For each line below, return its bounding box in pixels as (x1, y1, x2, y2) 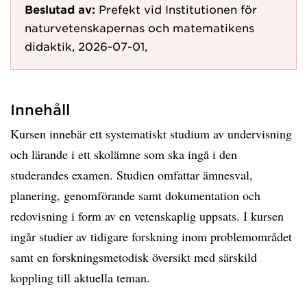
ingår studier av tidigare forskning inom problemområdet (10, 228, 292, 245)
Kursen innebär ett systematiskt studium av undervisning (10, 125, 292, 142)
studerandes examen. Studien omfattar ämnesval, (10, 167, 253, 183)
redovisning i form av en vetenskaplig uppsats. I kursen (10, 208, 284, 224)
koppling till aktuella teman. (10, 269, 150, 286)
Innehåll (10, 101, 70, 118)
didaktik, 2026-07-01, (25, 39, 147, 53)
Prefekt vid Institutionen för (99, 2, 257, 16)
